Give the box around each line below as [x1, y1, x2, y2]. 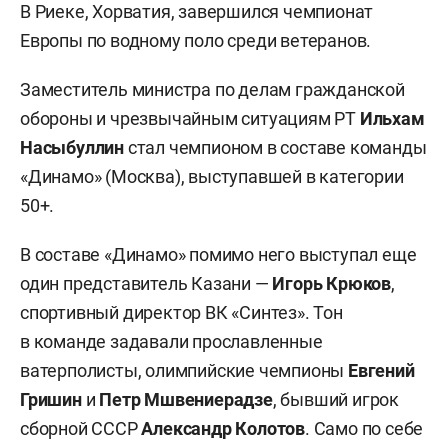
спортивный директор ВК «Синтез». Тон [20, 302, 343, 323]
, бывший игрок [272, 389, 400, 410]
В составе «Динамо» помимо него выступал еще [20, 244, 417, 265]
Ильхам [359, 108, 425, 129]
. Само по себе [305, 418, 424, 439]
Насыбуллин [20, 137, 125, 158]
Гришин [20, 389, 82, 410]
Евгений [348, 360, 415, 381]
